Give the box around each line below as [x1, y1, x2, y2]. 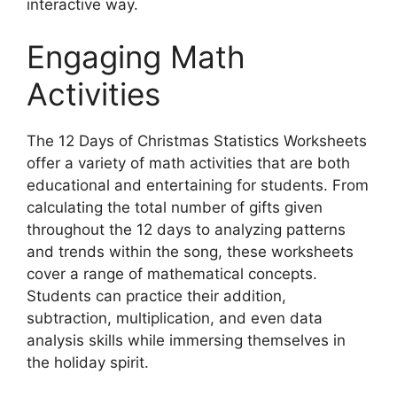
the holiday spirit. [27, 354, 149, 372]
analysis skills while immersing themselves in [27, 331, 346, 350]
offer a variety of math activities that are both [27, 154, 350, 173]
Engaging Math [27, 38, 245, 76]
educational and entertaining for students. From [27, 176, 369, 195]
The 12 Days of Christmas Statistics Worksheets [27, 132, 367, 151]
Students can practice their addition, [27, 287, 286, 306]
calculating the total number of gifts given [27, 198, 323, 217]
